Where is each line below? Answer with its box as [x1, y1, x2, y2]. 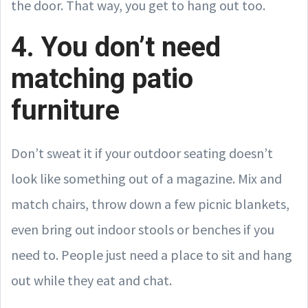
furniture [11, 93, 120, 126]
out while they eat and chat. [11, 271, 172, 289]
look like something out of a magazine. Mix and [11, 169, 282, 187]
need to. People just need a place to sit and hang [11, 245, 292, 263]
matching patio [11, 62, 193, 95]
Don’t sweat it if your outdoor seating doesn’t [11, 144, 273, 162]
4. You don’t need [11, 30, 221, 63]
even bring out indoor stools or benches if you [11, 220, 274, 238]
